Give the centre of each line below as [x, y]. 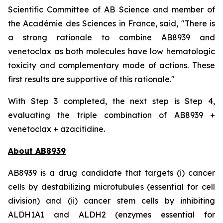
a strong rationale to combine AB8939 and [111, 37]
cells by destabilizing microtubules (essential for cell [111, 187]
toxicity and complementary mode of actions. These [111, 65]
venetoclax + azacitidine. [56, 129]
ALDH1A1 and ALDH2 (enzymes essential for [111, 215]
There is [200, 23]
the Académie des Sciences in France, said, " [96, 23]
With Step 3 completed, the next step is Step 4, [111, 101]
